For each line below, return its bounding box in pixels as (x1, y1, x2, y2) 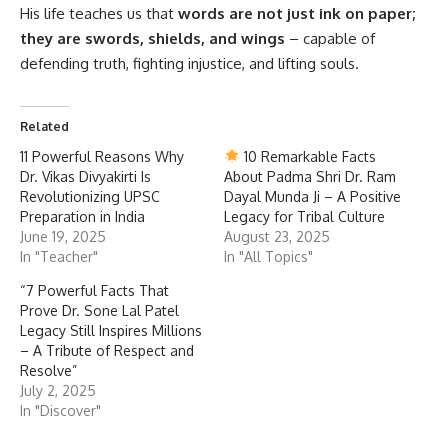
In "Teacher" (20, 247, 98, 265)
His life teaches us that (20, 3, 178, 23)
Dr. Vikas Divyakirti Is (20, 167, 151, 185)
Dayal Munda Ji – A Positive (224, 187, 401, 205)
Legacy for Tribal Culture (224, 207, 385, 225)
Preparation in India (20, 207, 145, 225)
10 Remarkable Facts (239, 147, 376, 165)
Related (20, 118, 69, 134)
